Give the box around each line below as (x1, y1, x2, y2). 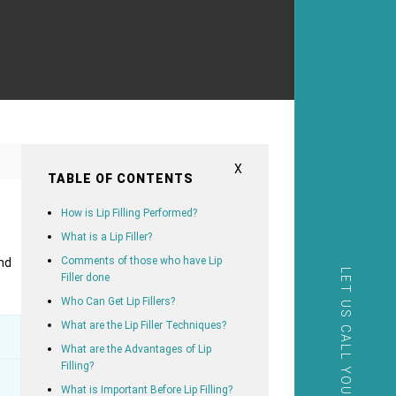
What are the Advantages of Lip (60, 342, 211, 355)
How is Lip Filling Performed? (60, 206, 197, 219)
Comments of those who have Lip (60, 254, 222, 267)
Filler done (60, 270, 110, 284)
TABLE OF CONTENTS (47, 171, 194, 186)
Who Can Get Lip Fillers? (60, 294, 175, 308)
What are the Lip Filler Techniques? (60, 318, 226, 331)
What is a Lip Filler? (60, 230, 152, 243)
